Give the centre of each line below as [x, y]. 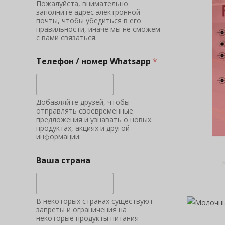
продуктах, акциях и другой [83, 128]
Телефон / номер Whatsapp [94, 61]
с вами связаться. [67, 37]
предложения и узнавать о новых [94, 119]
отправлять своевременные [85, 111]
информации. [59, 136]
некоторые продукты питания [87, 218]
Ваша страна [63, 160]
